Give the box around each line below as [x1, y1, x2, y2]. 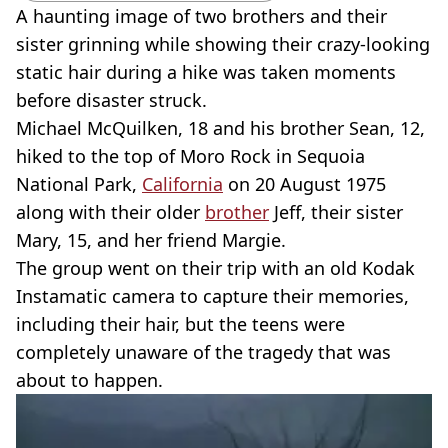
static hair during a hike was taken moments [16, 60, 396, 84]
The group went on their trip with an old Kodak [16, 256, 415, 280]
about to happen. [16, 368, 163, 392]
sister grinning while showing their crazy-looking [16, 32, 430, 56]
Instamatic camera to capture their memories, [16, 284, 409, 308]
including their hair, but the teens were [16, 312, 345, 336]
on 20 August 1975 [223, 172, 386, 196]
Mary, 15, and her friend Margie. [16, 228, 286, 252]
